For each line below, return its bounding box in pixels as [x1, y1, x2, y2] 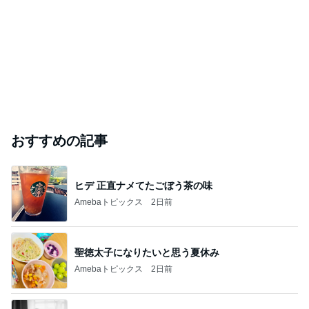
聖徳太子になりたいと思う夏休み [74, 246, 219, 258]
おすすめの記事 [11, 133, 108, 148]
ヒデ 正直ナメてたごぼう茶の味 [74, 179, 212, 191]
